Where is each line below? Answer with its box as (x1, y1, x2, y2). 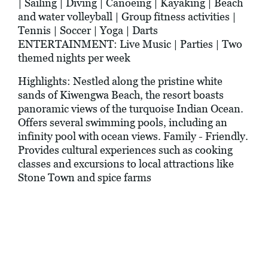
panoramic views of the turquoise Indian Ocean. (18, 102, 243, 115)
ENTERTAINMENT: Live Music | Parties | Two (18, 38, 242, 51)
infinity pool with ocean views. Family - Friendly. (18, 130, 248, 143)
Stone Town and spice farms (18, 171, 151, 184)
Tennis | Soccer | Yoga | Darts (18, 24, 158, 37)
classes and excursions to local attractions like (18, 157, 234, 170)
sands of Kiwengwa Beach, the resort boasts (18, 89, 224, 102)
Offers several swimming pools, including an (18, 116, 227, 129)
